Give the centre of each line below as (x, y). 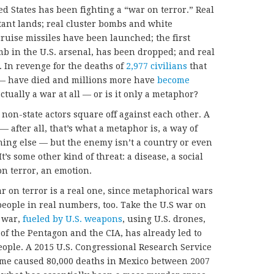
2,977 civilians (157, 66)
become (173, 80)
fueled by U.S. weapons (72, 219)
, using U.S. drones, (164, 219)
